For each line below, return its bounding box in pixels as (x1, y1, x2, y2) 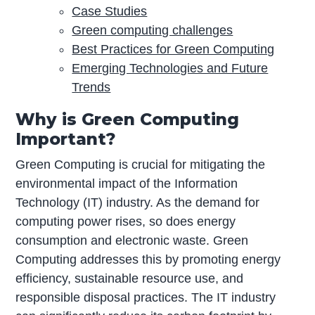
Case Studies (72, 4, 148, 19)
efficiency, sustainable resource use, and (15, 271, 244, 286)
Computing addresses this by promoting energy (15, 252, 281, 267)
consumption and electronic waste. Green (15, 233, 249, 248)
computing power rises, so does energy (15, 214, 236, 229)
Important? (15, 129, 117, 150)
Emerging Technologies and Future (72, 61, 269, 76)
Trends (72, 80, 111, 95)
